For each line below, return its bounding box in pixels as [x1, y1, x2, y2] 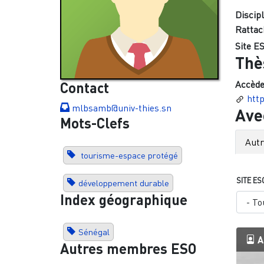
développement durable [78, 178, 169, 189]
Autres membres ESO [60, 240, 197, 258]
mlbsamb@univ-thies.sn [72, 102, 171, 114]
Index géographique [60, 191, 187, 209]
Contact [60, 79, 109, 97]
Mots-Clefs [60, 114, 130, 132]
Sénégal [78, 227, 110, 237]
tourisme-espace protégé [78, 150, 178, 161]
